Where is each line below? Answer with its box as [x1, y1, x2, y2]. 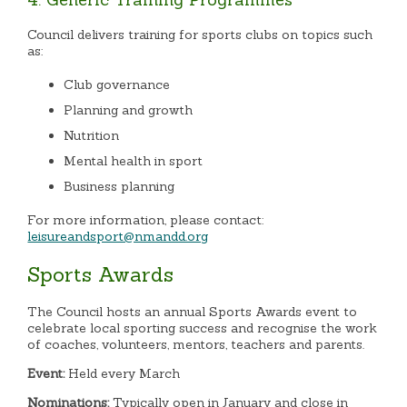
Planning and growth [64, 102, 194, 119]
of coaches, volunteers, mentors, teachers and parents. [27, 335, 365, 352]
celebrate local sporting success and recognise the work [27, 319, 378, 336]
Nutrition [64, 127, 120, 144]
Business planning [64, 178, 175, 195]
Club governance [64, 76, 171, 94]
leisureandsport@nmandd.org [27, 228, 209, 245]
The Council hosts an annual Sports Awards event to [27, 303, 358, 320]
